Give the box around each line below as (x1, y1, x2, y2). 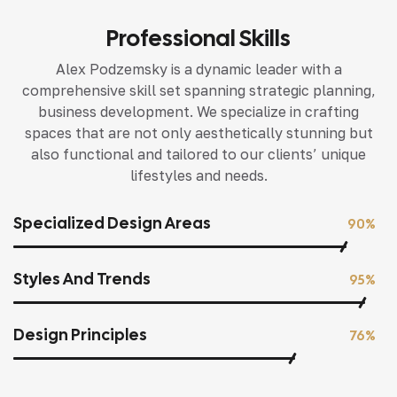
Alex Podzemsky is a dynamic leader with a (55, 60, 342, 79)
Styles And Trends (13, 269, 151, 290)
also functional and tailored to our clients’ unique (31, 145, 366, 164)
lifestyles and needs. (129, 167, 268, 185)
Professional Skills (106, 23, 291, 54)
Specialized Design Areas (13, 213, 211, 234)
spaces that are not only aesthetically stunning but (24, 124, 373, 143)
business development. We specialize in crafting (38, 103, 359, 121)
